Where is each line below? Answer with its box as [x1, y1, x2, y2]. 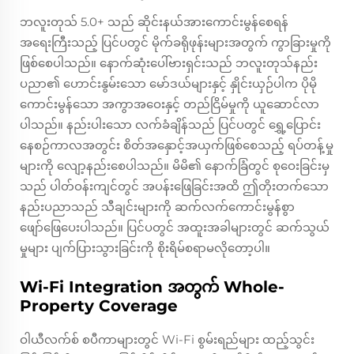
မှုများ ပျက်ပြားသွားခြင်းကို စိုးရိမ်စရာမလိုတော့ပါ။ [20, 240, 270, 256]
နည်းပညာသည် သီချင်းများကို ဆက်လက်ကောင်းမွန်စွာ [20, 199, 295, 215]
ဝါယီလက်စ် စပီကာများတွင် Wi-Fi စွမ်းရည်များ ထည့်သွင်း [20, 332, 314, 348]
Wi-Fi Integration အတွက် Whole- [20, 277, 284, 297]
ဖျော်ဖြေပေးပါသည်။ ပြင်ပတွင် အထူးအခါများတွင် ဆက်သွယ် [20, 220, 330, 235]
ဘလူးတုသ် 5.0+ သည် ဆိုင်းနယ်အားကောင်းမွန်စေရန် [20, 14, 288, 30]
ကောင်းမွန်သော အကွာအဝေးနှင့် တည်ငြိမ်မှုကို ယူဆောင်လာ [20, 96, 319, 112]
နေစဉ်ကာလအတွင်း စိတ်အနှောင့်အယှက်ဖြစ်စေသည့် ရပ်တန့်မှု [20, 137, 333, 153]
